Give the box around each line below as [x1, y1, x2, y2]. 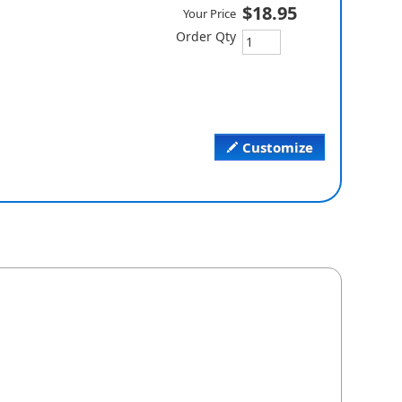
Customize [241, 138, 313, 157]
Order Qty [175, 28, 236, 46]
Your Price [182, 5, 236, 22]
